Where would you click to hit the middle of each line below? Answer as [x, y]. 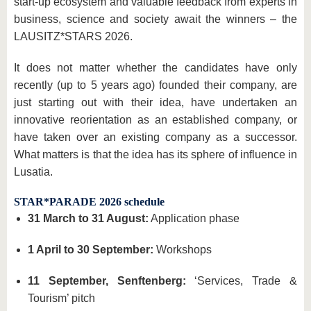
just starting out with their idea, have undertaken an [155, 103]
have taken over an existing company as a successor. [155, 137]
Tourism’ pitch [61, 299]
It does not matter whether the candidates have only [155, 68]
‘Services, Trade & [242, 281]
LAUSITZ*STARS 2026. [73, 37]
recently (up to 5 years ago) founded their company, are [155, 85]
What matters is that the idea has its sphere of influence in [155, 155]
